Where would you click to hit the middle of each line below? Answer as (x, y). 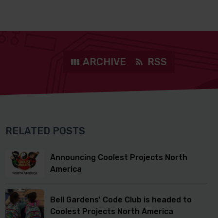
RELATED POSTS (45, 131)
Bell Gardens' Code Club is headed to (121, 200)
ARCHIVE (104, 62)
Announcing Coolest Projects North (119, 157)
